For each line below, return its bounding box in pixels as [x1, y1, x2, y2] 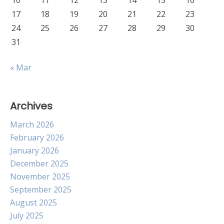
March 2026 [10, 119, 54, 130]
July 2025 [10, 210, 43, 221]
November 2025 [10, 171, 70, 182]
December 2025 [10, 158, 68, 169]
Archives [10, 99, 52, 113]
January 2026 [10, 145, 59, 156]
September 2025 [10, 184, 71, 195]
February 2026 [10, 132, 64, 143]
